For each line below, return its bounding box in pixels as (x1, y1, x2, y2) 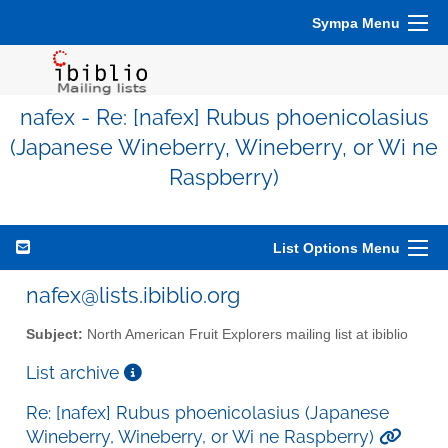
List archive (26, 361, 124, 383)
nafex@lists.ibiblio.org (26, 282, 240, 308)
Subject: (26, 326, 83, 342)
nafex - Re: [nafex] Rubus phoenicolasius (19, 105, 429, 130)
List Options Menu (273, 240, 400, 256)
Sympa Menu (312, 15, 400, 31)
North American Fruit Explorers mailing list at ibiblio (83, 326, 408, 342)
